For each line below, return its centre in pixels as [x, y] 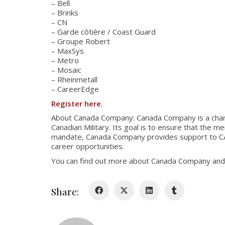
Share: [65, 191]
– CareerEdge [75, 89]
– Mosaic [66, 70]
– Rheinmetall [74, 79]
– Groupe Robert [81, 41]
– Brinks [65, 13]
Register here [76, 103]
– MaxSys [68, 51]
